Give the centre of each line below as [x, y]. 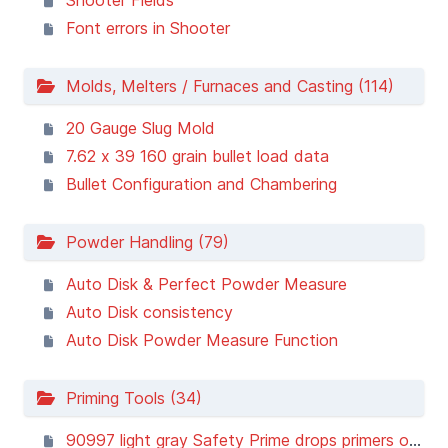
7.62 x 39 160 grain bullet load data [197, 156]
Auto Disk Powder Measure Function [202, 340]
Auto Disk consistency [149, 312]
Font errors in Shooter [148, 28]
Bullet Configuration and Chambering [201, 184]
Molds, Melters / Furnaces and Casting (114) [225, 86]
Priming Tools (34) [129, 398]
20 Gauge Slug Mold [140, 128]
